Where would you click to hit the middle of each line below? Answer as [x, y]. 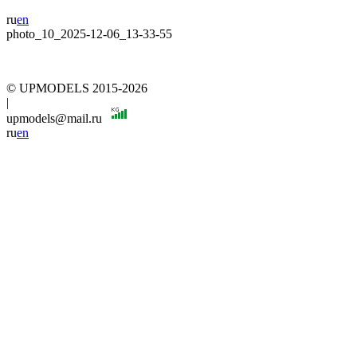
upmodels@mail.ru [56, 118]
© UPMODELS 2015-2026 [77, 88]
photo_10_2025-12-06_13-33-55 [89, 34]
